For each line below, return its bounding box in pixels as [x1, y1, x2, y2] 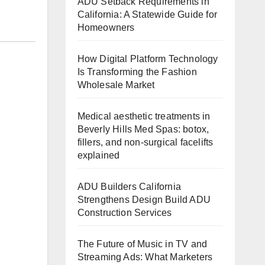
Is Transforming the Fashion [77, 66, 197, 77]
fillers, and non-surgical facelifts [77, 137, 214, 147]
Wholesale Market [77, 79, 155, 90]
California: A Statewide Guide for [77, 9, 218, 20]
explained [77, 150, 120, 160]
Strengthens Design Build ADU [77, 194, 211, 205]
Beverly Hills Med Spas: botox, [77, 124, 209, 134]
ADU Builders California [77, 181, 182, 192]
